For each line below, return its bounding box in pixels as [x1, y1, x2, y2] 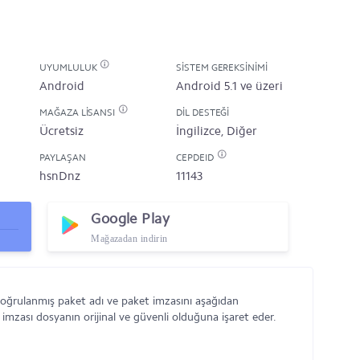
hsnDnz [39, 169, 80, 183]
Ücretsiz [39, 124, 84, 138]
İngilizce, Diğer [176, 124, 257, 138]
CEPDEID [176, 152, 216, 163]
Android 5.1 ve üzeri [176, 79, 283, 93]
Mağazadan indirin [91, 233, 168, 244]
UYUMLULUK [39, 62, 100, 73]
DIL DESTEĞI [176, 107, 230, 118]
